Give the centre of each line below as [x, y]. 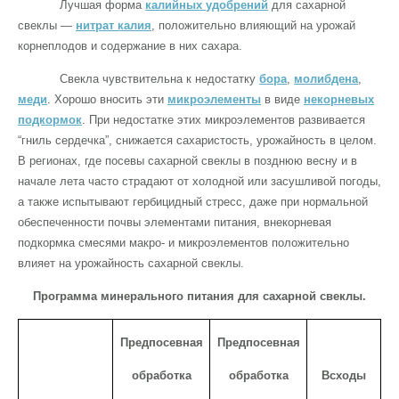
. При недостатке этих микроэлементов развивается [224, 119]
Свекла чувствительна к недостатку [160, 78]
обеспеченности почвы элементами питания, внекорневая [175, 222]
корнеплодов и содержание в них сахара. [130, 45]
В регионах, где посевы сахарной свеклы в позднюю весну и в [187, 160]
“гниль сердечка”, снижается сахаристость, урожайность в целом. [197, 140]
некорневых [339, 99]
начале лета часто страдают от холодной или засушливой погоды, [199, 181]
